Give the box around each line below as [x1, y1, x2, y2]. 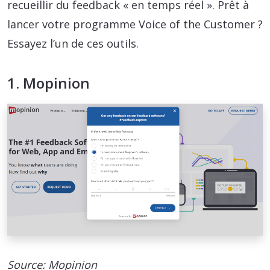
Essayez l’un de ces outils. [7, 36, 139, 51]
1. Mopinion [7, 73, 90, 93]
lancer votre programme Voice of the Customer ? [7, 17, 263, 32]
